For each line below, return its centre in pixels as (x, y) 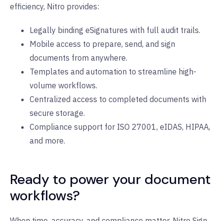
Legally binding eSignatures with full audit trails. (115, 30)
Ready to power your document (110, 179)
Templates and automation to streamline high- (113, 71)
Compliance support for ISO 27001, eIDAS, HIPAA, (120, 127)
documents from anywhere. (78, 57)
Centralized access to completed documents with (118, 99)
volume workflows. (63, 85)
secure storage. (57, 113)
